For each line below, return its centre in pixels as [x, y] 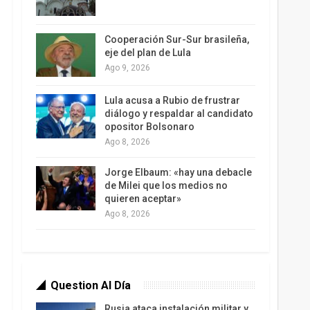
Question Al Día [90, 286]
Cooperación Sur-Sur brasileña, [176, 39]
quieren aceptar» [143, 199]
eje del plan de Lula [147, 52]
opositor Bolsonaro [149, 127]
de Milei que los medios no [166, 186]
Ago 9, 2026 [127, 67]
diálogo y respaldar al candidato [179, 114]
